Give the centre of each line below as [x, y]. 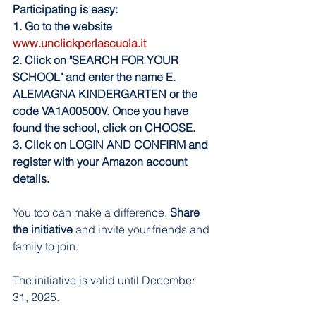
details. [31, 178]
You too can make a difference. [91, 212]
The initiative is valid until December [105, 280]
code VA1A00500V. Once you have [102, 111]
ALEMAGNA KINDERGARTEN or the [107, 94]
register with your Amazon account [101, 162]
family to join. [45, 246]
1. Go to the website [62, 26]
